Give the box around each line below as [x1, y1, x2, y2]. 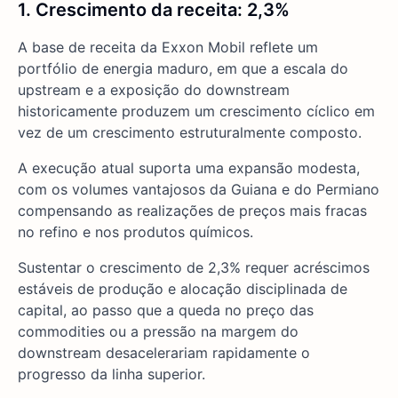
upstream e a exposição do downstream [18, 81, 290, 99]
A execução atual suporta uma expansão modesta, [18, 159, 360, 178]
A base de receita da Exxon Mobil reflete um [18, 38, 318, 57]
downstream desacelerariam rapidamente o [18, 344, 310, 362]
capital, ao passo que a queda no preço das [18, 301, 314, 320]
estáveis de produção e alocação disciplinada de [18, 280, 347, 298]
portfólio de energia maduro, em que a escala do [18, 60, 348, 78]
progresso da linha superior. [18, 365, 205, 384]
